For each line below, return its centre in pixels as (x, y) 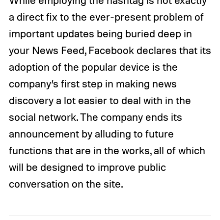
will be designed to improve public (87, 167)
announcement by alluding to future (91, 134)
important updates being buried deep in (100, 34)
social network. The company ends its (95, 117)
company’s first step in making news (93, 84)
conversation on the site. (67, 184)
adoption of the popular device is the (93, 67)
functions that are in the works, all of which (107, 151)
